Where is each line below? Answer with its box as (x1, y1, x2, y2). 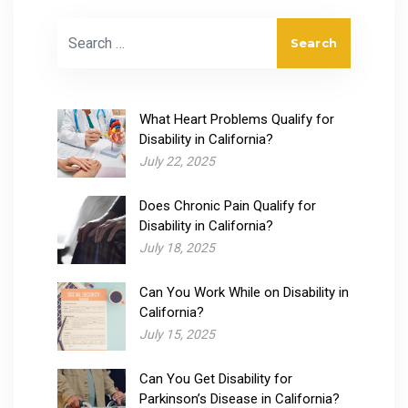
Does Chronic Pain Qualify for (139, 197, 316, 214)
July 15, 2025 (139, 326, 215, 342)
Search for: (56, 18, 132, 37)
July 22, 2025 (139, 153, 215, 168)
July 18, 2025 (139, 240, 215, 255)
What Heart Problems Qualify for (139, 110, 334, 127)
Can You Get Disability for (139, 370, 292, 387)
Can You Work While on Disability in (139, 283, 349, 301)
